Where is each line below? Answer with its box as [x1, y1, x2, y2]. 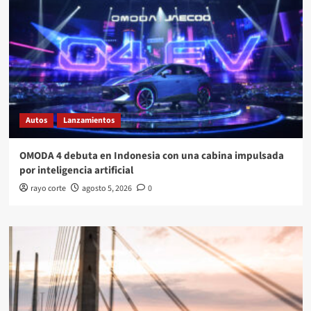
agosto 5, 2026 [81, 183, 132, 195]
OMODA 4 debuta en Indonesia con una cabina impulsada [19, 149, 284, 164]
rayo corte [30, 183, 66, 195]
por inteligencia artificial [19, 163, 133, 178]
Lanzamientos [62, 115, 115, 127]
